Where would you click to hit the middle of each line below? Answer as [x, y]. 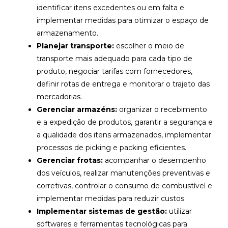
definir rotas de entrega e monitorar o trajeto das [123, 84]
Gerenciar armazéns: [77, 109]
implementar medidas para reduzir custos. [111, 198]
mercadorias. [59, 96]
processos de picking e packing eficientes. [111, 147]
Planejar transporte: [75, 46]
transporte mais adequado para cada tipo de [115, 58]
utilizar [179, 211]
